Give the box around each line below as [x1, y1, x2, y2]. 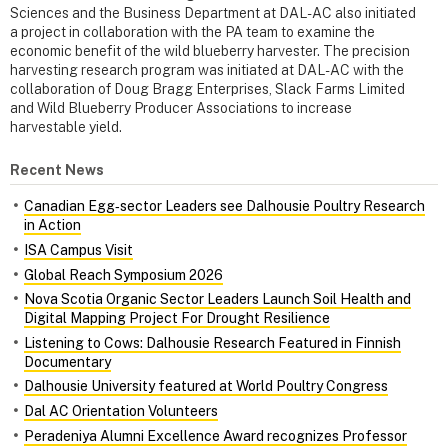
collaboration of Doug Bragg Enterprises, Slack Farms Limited [10, 81, 405, 98]
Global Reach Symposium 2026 [24, 266, 223, 283]
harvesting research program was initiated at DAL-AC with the [10, 62, 404, 79]
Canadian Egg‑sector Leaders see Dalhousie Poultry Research [24, 198, 425, 215]
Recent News [10, 162, 104, 179]
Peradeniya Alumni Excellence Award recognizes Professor [24, 427, 407, 444]
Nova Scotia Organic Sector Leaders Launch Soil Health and [24, 291, 411, 308]
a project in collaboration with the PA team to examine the [10, 24, 375, 41]
